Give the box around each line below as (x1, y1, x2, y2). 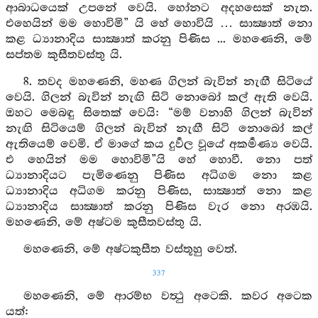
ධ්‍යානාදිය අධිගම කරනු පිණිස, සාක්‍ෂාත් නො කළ (6, 185, 312, 198)
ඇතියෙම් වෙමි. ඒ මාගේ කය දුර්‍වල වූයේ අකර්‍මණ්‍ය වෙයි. (6, 138, 312, 151)
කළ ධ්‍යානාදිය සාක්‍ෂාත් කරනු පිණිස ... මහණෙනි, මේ (6, 33, 312, 46)
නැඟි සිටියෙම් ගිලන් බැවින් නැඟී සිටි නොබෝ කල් (6, 122, 312, 136)
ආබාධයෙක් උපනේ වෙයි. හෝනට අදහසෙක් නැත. (6, 1, 312, 15)
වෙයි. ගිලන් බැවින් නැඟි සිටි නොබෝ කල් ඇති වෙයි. (6, 91, 312, 104)
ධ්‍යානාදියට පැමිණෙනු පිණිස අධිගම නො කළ (6, 169, 312, 182)
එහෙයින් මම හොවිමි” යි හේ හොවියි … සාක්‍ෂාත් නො (6, 17, 312, 31)
